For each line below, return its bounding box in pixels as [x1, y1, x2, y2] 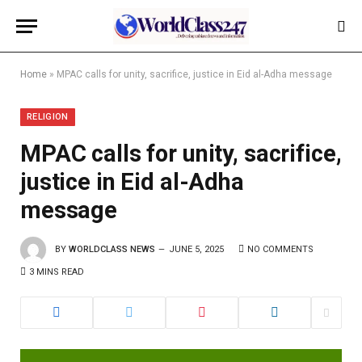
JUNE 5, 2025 [169, 243, 224, 255]
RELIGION [27, 112, 69, 122]
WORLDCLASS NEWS [69, 243, 155, 255]
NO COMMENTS [247, 243, 314, 255]
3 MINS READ [29, 267, 84, 277]
